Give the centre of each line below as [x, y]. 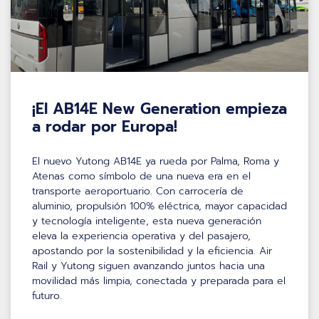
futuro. [47, 296]
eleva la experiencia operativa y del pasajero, [141, 236]
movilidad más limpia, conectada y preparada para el [159, 281]
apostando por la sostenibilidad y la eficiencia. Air [152, 251]
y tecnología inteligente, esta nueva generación [147, 221]
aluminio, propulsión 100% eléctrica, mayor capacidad [159, 206]
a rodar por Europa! [105, 126]
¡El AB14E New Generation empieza [159, 109]
